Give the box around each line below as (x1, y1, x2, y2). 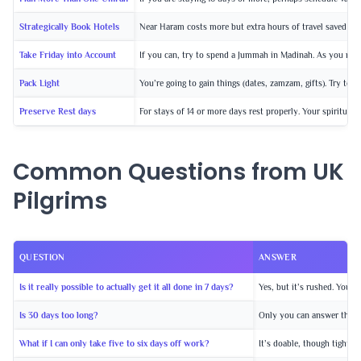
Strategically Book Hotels (19, 21, 119, 31)
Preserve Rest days (19, 106, 96, 116)
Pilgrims (13, 185, 107, 217)
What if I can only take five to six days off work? (19, 338, 209, 349)
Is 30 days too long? (19, 310, 98, 321)
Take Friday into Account (19, 49, 116, 60)
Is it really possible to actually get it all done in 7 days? (19, 282, 233, 293)
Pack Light (19, 77, 60, 88)
